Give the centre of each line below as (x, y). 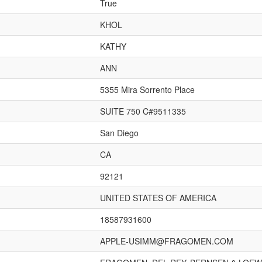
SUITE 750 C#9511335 (143, 111)
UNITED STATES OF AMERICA (158, 198)
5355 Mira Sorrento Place (147, 89)
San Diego (119, 133)
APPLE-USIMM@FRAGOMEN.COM (167, 241)
